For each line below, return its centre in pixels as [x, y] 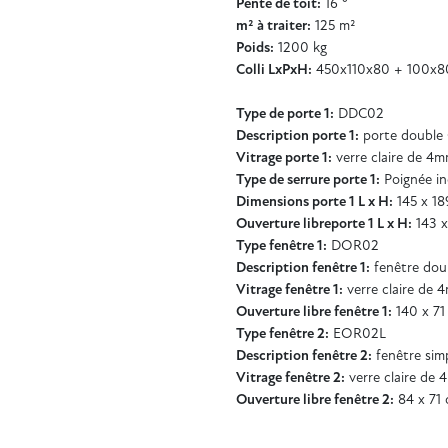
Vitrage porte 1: [284, 158]
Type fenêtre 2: [282, 334]
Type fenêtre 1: [281, 246]
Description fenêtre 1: [303, 268]
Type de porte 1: [285, 114]
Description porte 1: [297, 136]
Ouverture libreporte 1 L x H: [324, 224]
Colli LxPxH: [274, 70]
